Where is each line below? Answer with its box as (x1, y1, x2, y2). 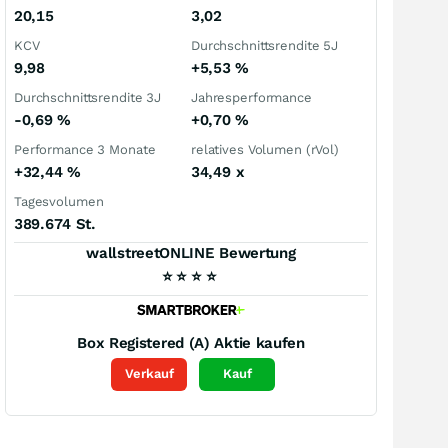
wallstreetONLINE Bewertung (86, 244, 296, 262)
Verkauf (124, 366, 174, 382)
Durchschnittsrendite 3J (14, 90, 162, 105)
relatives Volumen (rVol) (191, 142, 339, 157)
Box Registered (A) (77, 333, 210, 352)
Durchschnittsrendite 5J (191, 38, 339, 53)
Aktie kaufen (214, 333, 305, 352)
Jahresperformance (191, 90, 312, 105)
